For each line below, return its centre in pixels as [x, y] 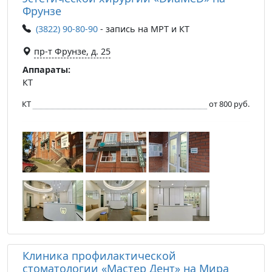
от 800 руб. [229, 104]
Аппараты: [46, 69]
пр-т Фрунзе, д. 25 [72, 51]
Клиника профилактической [99, 255]
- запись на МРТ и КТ [144, 29]
